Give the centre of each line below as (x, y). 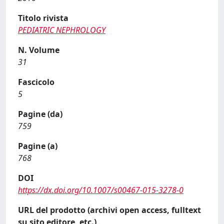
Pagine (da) (40, 114)
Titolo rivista (43, 18)
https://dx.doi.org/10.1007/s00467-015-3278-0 (101, 190)
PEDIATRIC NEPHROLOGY (62, 30)
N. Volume (39, 50)
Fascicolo (36, 82)
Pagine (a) (38, 146)
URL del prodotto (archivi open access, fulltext (109, 210)
